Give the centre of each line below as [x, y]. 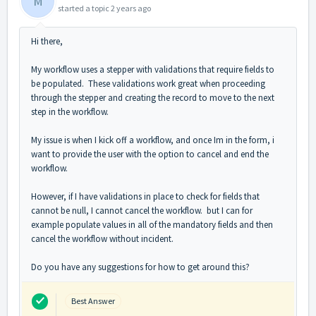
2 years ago [131, 8]
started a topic [84, 8]
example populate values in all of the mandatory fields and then [152, 224]
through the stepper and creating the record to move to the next [153, 97]
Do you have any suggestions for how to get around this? [140, 267]
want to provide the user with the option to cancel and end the [150, 154]
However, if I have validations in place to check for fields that [145, 196]
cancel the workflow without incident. [104, 238]
